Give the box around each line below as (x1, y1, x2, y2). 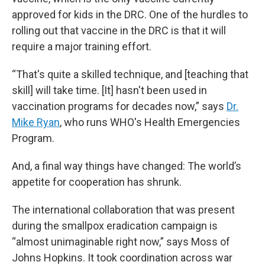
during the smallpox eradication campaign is (12, 219, 218, 232)
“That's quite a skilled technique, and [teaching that (12, 68, 248, 80)
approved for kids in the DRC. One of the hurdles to (12, 8, 248, 21)
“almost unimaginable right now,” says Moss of (12, 235, 230, 248)
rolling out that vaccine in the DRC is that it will (12, 24, 226, 37)
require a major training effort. (12, 40, 151, 53)
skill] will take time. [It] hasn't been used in (12, 84, 207, 96)
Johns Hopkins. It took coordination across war (12, 251, 232, 264)
